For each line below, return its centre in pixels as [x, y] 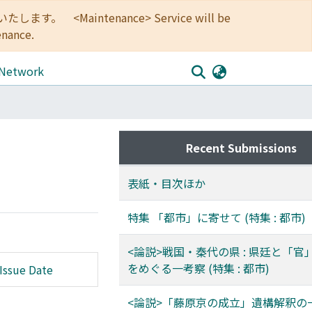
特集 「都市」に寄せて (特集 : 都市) [217, 217]
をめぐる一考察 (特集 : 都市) [198, 268]
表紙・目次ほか [166, 183]
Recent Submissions [241, 148]
